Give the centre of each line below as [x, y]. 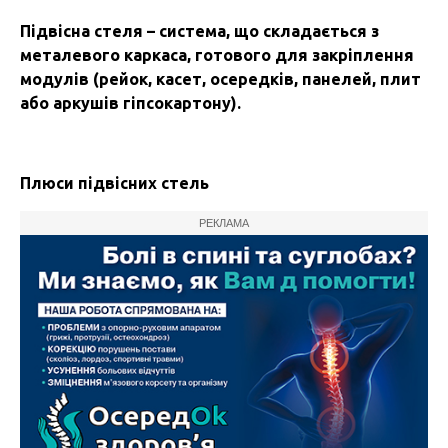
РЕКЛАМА [224, 222]
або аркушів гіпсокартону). [130, 102]
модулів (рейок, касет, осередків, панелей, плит [220, 78]
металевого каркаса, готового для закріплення [217, 54]
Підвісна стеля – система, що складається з [199, 30]
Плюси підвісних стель [114, 182]
